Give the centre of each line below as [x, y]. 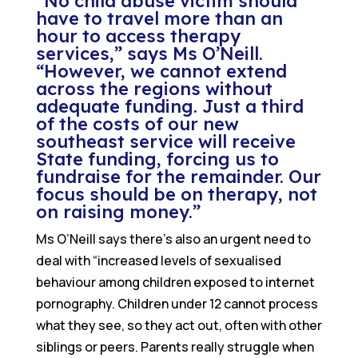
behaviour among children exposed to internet [175, 282]
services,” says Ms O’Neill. [149, 54]
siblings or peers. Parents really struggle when [175, 347]
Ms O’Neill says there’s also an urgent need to [173, 239]
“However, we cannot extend [161, 72]
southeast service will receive [165, 142]
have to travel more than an [159, 19]
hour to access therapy [138, 36]
